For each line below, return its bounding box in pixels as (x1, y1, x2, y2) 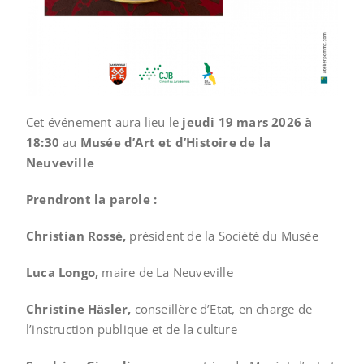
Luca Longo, (26, 264, 99, 281)
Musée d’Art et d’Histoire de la (80, 134, 271, 151)
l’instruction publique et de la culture (26, 321, 237, 338)
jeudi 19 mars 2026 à (182, 114, 313, 131)
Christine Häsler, (26, 301, 132, 318)
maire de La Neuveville (98, 264, 233, 281)
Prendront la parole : (26, 191, 158, 208)
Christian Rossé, (26, 227, 127, 245)
